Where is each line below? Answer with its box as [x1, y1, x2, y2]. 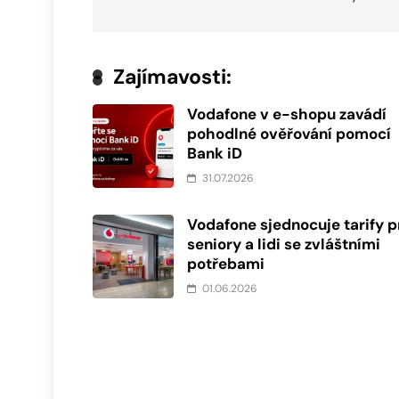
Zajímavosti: [113, 63, 232, 91]
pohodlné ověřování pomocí [187, 124, 392, 144]
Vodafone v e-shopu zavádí [187, 104, 387, 125]
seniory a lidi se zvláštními [187, 234, 381, 255]
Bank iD [187, 143, 243, 164]
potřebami [187, 254, 265, 274]
